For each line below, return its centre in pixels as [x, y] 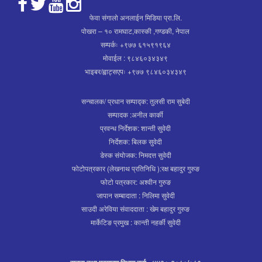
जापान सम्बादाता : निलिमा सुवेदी [135, 195]
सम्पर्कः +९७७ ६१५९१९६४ [135, 44]
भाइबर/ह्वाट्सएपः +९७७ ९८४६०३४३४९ [135, 71]
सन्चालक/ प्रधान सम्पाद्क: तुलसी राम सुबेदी [135, 101]
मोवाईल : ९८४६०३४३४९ [135, 57]
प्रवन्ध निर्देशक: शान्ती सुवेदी [135, 127]
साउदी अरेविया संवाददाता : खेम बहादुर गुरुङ [135, 208]
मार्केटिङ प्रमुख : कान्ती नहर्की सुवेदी [135, 222]
